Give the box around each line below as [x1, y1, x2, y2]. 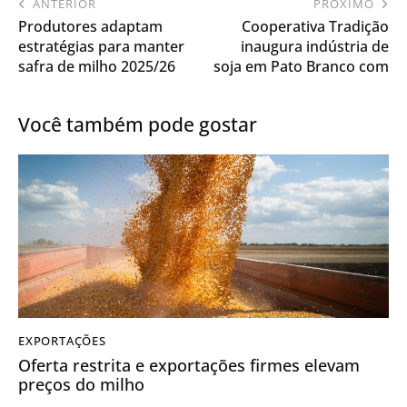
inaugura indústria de [241, 35, 389, 56]
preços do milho [18, 372, 144, 395]
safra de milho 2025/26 [18, 55, 175, 76]
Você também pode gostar [18, 112, 257, 138]
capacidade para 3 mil [239, 75, 389, 96]
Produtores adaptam [18, 15, 163, 36]
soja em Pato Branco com [213, 55, 389, 76]
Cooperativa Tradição [242, 15, 389, 36]
